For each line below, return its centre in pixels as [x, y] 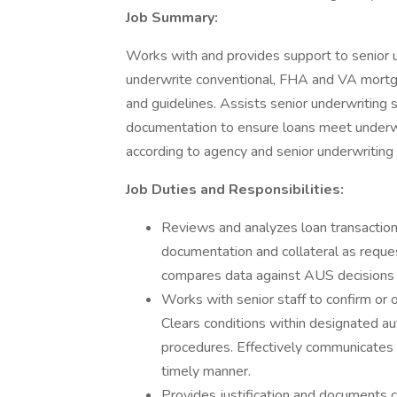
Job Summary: [172, 18]
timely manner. [206, 371]
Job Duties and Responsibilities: [235, 190]
